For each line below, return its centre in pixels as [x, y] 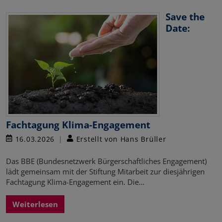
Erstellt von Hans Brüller [120, 139]
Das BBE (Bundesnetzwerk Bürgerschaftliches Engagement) [106, 161]
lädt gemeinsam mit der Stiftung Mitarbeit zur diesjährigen [105, 171]
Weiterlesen [35, 204]
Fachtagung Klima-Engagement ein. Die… [75, 182]
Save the [185, 16]
